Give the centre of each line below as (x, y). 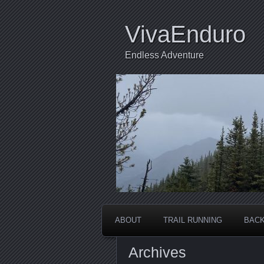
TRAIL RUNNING (193, 220)
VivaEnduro (185, 34)
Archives (157, 252)
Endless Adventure (164, 55)
